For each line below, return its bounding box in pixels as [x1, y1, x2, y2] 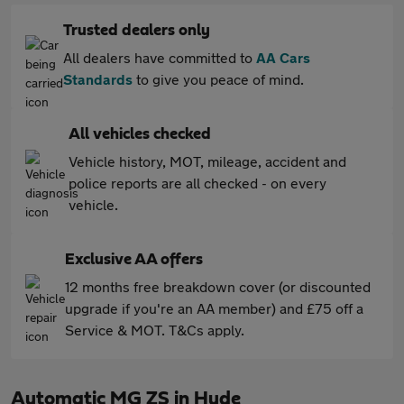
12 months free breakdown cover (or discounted [65, 278, 371, 295]
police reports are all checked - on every [69, 174, 326, 191]
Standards [63, 70, 133, 87]
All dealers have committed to [63, 49, 256, 66]
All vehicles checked [69, 126, 211, 142]
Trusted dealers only [63, 23, 210, 39]
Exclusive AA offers [65, 252, 203, 268]
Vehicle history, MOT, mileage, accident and [69, 152, 346, 170]
